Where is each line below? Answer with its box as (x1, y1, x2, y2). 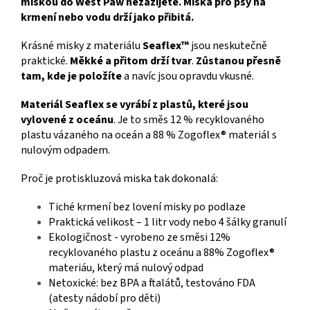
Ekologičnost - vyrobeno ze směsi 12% (48, 229, 230, 245)
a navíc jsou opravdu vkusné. (122, 68, 254, 84)
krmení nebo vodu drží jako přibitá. (21, 9, 194, 25)
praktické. (21, 53, 70, 69)
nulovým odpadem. (21, 142, 110, 158)
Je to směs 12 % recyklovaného (118, 111, 264, 127)
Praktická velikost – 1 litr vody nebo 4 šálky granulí (48, 214, 286, 230)
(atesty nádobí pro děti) (48, 290, 161, 306)
